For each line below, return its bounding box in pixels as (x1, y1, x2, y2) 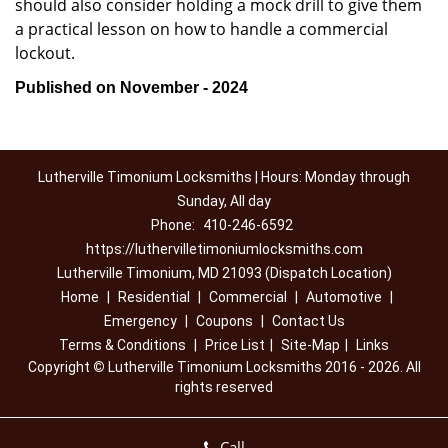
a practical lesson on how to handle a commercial (15, 18, 388, 40)
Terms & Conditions (59, 337, 186, 353)
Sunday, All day (177, 193, 271, 209)
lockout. (15, 42, 75, 64)
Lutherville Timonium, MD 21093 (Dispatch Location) (56, 265, 392, 281)
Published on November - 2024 (15, 79, 248, 96)
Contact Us (271, 313, 345, 329)
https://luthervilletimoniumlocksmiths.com (85, 241, 363, 257)
